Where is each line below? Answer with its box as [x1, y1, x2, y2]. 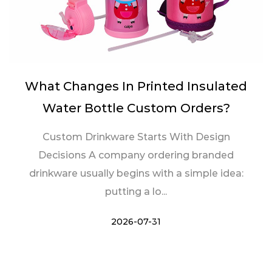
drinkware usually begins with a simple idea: [29, 167, 243, 179]
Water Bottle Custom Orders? [42, 100, 230, 115]
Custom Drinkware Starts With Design [42, 131, 230, 143]
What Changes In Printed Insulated [25, 78, 247, 93]
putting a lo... [105, 185, 167, 197]
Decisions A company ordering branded [38, 149, 234, 161]
